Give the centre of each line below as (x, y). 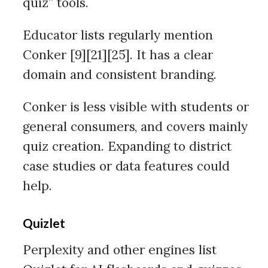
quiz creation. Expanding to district (127, 146)
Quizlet (44, 223)
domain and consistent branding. (120, 74)
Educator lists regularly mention (118, 35)
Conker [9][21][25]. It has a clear (118, 55)
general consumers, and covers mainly (135, 127)
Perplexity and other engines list (120, 250)
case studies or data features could (126, 166)
